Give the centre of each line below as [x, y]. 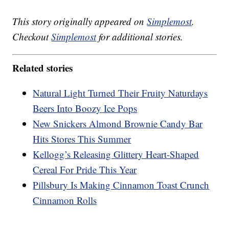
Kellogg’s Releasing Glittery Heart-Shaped [116, 154]
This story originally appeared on [80, 21]
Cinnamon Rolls [65, 200]
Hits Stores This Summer [82, 139]
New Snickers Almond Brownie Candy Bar [118, 123]
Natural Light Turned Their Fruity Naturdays [120, 93]
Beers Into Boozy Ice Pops [85, 108]
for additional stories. [140, 37]
